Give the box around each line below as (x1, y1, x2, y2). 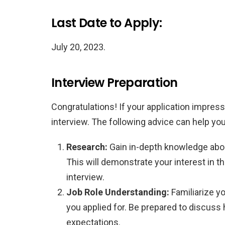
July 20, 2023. (51, 41, 105, 52)
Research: (66, 141, 107, 152)
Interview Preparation (51, 74, 178, 91)
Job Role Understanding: (66, 186, 169, 197)
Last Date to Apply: (51, 14, 162, 31)
